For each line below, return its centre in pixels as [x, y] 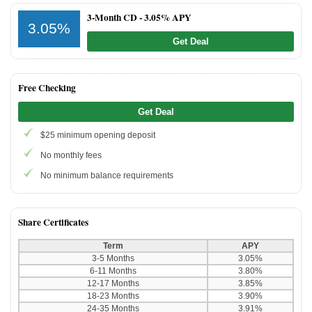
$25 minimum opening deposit [98, 135]
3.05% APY [168, 18]
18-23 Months [113, 296]
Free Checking [47, 88]
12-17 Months [113, 283]
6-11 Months [113, 271]
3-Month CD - [116, 18]
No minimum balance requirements [107, 175]
